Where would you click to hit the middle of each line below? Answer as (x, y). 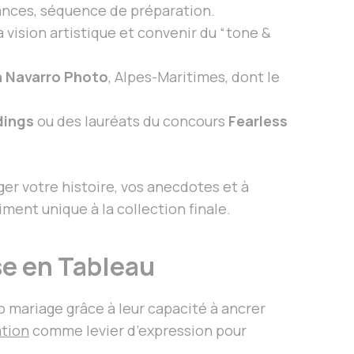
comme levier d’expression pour (138, 330)
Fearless (258, 121)
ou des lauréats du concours (131, 121)
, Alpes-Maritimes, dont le (194, 76)
